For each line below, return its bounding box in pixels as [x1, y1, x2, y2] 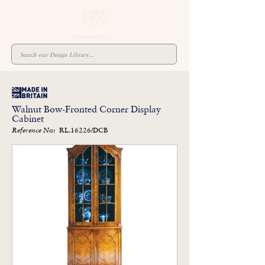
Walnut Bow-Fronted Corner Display [12, 103, 161, 115]
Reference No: [12, 127, 55, 134]
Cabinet [12, 112, 44, 124]
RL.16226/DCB [59, 125, 108, 134]
